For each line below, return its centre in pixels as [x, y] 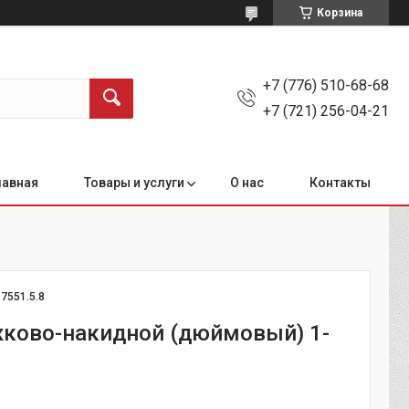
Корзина [340, 13]
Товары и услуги [134, 183]
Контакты [340, 183]
